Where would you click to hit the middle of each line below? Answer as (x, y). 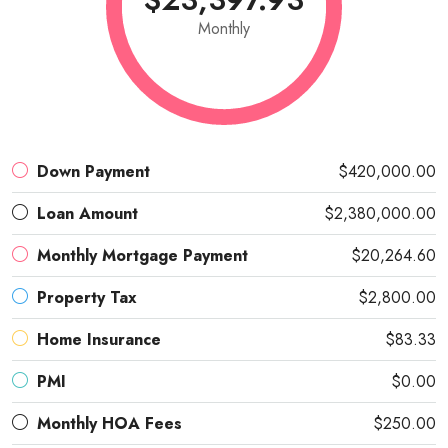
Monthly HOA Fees (109, 424)
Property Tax (87, 298)
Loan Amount (87, 214)
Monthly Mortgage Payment (142, 256)
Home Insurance (99, 340)
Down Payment (93, 172)
